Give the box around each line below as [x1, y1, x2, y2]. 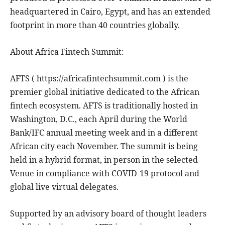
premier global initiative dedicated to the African [10, 86, 199, 97]
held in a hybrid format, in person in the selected [10, 154, 198, 165]
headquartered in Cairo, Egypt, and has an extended [10, 6, 210, 17]
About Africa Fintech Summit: [10, 46, 124, 57]
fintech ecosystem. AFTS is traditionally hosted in [10, 99, 198, 111]
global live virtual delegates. [10, 181, 119, 192]
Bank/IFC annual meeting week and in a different [10, 127, 198, 138]
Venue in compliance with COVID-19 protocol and [10, 167, 199, 179]
